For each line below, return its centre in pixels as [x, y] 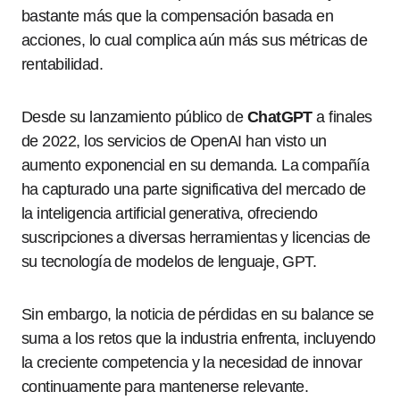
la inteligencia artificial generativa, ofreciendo [170, 213]
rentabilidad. [62, 64]
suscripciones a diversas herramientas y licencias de [196, 237]
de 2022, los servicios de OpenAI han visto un [174, 141]
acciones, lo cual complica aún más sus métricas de [194, 40]
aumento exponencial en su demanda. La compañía [196, 165]
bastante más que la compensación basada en [178, 16]
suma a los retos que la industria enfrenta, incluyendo [199, 338]
